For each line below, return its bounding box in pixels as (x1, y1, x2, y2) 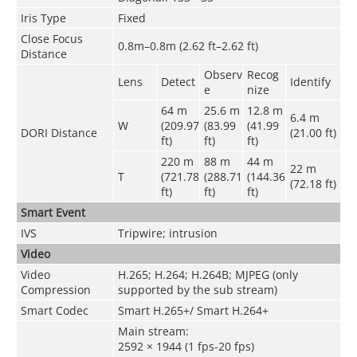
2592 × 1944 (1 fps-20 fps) (117, 338, 254, 354)
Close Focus (20, 30, 83, 46)
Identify (289, 73, 331, 89)
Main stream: (117, 323, 189, 339)
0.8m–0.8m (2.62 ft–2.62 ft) (117, 37, 258, 53)
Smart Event (20, 204, 85, 220)
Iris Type (20, 10, 66, 25)
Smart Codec (20, 302, 88, 318)
